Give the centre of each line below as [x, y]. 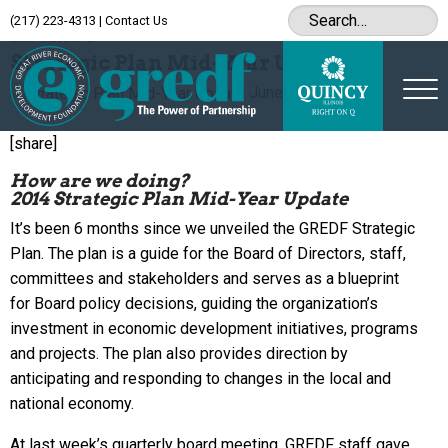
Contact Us [136, 20]
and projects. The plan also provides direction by [179, 353]
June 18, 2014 [298, 92]
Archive [53, 35]
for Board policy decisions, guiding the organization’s [194, 303]
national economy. [72, 403]
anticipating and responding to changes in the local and [200, 378]
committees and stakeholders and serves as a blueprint [204, 278]
